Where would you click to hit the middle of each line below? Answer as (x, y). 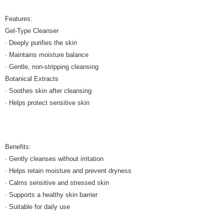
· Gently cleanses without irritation (54, 159)
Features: (19, 19)
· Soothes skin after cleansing (48, 91)
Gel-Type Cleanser (32, 31)
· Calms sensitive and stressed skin (57, 183)
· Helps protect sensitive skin (47, 103)
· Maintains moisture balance (47, 55)
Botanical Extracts (32, 79)
